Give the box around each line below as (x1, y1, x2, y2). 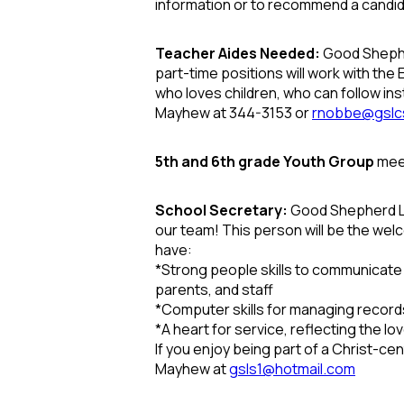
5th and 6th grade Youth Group (155, 151, 374, 171)
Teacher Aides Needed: (155, 42, 323, 63)
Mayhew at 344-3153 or (155, 102, 312, 123)
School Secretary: (155, 199, 290, 220)
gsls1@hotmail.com (229, 358, 355, 379)
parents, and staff (155, 279, 273, 299)
